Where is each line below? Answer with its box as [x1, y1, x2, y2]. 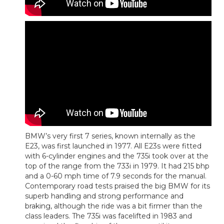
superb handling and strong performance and [25, 191, 183, 201]
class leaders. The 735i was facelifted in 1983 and [25, 211, 192, 221]
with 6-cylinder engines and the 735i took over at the [25, 151, 208, 161]
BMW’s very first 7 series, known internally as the [25, 131, 195, 141]
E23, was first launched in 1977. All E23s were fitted [25, 141, 201, 151]
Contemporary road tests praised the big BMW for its [25, 181, 210, 191]
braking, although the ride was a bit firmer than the [25, 201, 202, 211]
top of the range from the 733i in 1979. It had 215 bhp [25, 161, 209, 171]
